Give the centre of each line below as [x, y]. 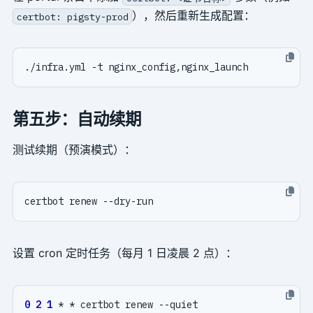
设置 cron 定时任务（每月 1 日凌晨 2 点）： [124, 253]
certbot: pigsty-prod [72, 16]
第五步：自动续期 [77, 119]
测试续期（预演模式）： [74, 150]
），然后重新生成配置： [194, 16]
